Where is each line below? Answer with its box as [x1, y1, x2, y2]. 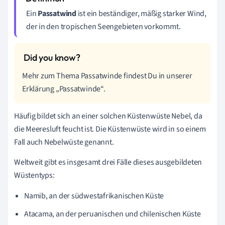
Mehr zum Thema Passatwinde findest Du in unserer [22, 70, 192, 81]
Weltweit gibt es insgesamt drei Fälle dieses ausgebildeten [14, 156, 202, 168]
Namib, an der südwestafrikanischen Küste [24, 190, 164, 201]
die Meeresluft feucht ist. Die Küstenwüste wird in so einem [14, 123, 206, 135]
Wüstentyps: [14, 169, 55, 181]
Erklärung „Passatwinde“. [22, 83, 105, 94]
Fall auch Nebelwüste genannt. [14, 136, 114, 148]
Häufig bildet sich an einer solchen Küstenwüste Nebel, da [14, 110, 202, 122]
